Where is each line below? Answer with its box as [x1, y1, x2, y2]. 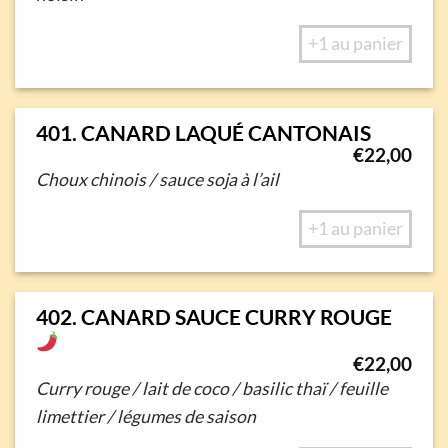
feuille [338, 377, 388, 399]
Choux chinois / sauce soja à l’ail [35, 168, 279, 190]
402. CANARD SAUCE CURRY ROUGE [35, 304, 392, 330]
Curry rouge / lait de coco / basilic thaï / [35, 377, 339, 399]
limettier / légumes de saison [35, 405, 256, 427]
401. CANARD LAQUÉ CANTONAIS [35, 119, 371, 145]
